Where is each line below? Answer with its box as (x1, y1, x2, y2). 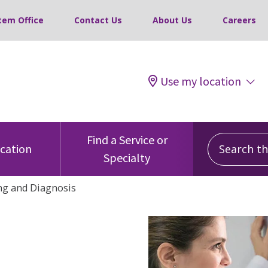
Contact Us (74, 14, 122, 26)
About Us (153, 14, 192, 26)
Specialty (103, 150, 150, 165)
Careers (223, 14, 256, 26)
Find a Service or (86, 132, 167, 147)
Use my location (160, 74, 241, 89)
